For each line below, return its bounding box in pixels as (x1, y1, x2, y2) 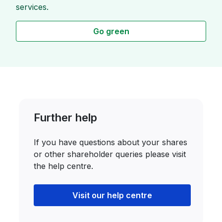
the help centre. (34, 161, 94, 171)
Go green (93, 26, 129, 37)
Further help (34, 111, 98, 124)
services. (16, 2, 49, 12)
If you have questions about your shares (34, 137, 188, 148)
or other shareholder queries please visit (34, 149, 186, 160)
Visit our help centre (72, 190, 152, 201)
